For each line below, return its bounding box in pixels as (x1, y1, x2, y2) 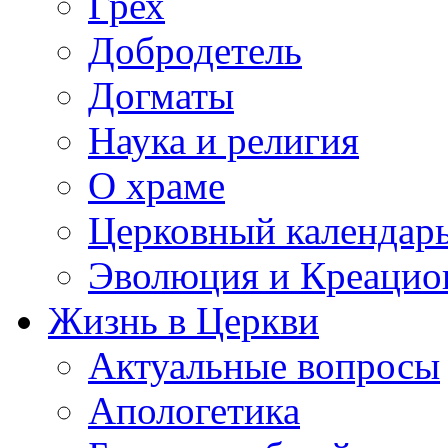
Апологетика (88, 389, 300, 432)
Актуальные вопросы (88, 344, 440, 387)
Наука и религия (88, 119, 359, 162)
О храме (88, 164, 225, 207)
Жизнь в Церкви (48, 299, 319, 342)
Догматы (88, 74, 234, 117)
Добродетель (88, 29, 302, 72)
